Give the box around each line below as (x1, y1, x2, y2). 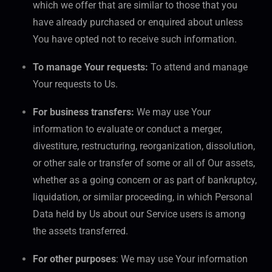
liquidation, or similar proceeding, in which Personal (33, 191, 253, 203)
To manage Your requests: (33, 61, 148, 73)
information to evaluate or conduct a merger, (33, 123, 222, 135)
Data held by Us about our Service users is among (33, 208, 245, 220)
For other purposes (33, 253, 116, 265)
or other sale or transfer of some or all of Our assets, (33, 157, 255, 169)
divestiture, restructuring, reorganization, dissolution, (33, 140, 255, 152)
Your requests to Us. (33, 78, 118, 90)
